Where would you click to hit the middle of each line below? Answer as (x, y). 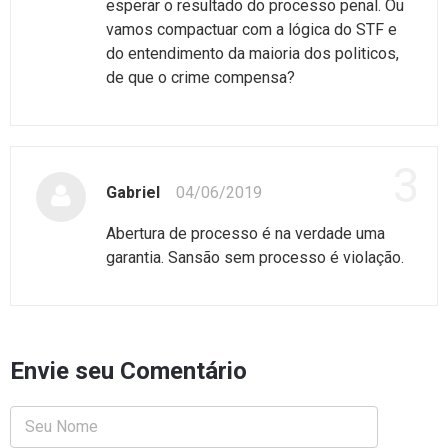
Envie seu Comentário (128, 370)
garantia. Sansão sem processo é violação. (255, 257)
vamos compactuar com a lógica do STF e (251, 29)
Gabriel (133, 192)
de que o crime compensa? (200, 77)
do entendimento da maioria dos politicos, (252, 53)
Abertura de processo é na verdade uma (245, 233)
